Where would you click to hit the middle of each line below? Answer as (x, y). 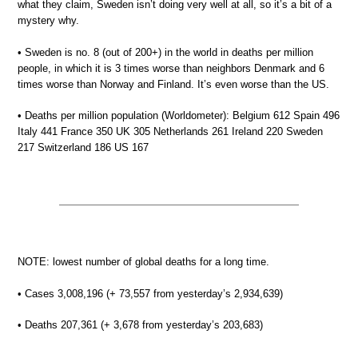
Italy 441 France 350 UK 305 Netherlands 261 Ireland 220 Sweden (170, 131)
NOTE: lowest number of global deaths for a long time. (143, 262)
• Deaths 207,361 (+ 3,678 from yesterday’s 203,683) (140, 325)
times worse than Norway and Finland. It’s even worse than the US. (173, 84)
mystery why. (48, 20)
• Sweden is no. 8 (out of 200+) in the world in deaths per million (165, 52)
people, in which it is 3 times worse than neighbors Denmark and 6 (171, 68)
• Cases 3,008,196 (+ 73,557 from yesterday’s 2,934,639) (150, 293)
